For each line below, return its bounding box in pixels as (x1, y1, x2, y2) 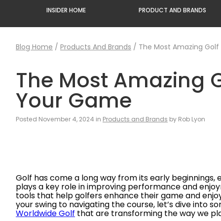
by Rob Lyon (168, 115, 205, 123)
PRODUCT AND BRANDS (138, 6, 206, 14)
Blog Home (16, 42, 53, 52)
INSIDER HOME (46, 6, 86, 14)
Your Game (16, 86, 132, 114)
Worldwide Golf (16, 208, 75, 219)
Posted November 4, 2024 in (16, 115, 103, 123)
